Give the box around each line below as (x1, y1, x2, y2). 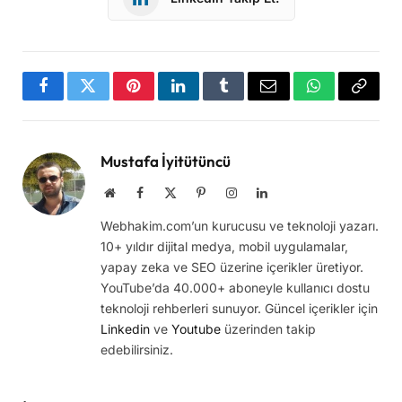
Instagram (236, 185, 286, 198)
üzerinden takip (221, 320, 316, 336)
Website (114, 185, 154, 198)
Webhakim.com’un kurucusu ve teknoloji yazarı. (100, 217, 379, 233)
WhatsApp (312, 91, 382, 108)
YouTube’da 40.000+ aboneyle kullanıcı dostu (100, 279, 370, 295)
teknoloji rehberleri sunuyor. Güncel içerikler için (100, 300, 378, 316)
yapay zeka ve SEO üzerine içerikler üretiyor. (100, 258, 363, 275)
